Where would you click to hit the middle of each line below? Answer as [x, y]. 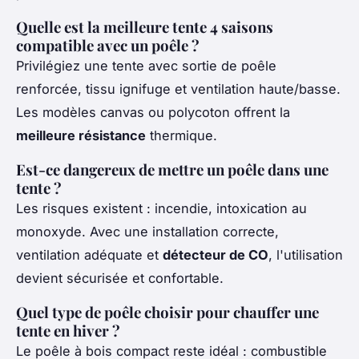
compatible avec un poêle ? [108, 45]
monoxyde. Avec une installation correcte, [147, 231]
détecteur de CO [216, 254]
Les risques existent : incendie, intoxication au [161, 208]
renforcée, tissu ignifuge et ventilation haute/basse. [178, 89]
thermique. [182, 135]
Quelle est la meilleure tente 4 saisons [145, 26]
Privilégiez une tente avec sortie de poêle [146, 65]
